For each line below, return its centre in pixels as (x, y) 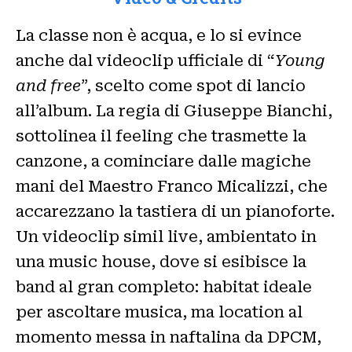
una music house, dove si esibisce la (161, 262)
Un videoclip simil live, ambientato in (166, 237)
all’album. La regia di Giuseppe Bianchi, (174, 111)
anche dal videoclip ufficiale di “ (145, 61)
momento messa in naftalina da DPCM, (169, 337)
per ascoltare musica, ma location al (159, 312)
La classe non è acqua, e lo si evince (159, 36)
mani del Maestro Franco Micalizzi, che (172, 187)
